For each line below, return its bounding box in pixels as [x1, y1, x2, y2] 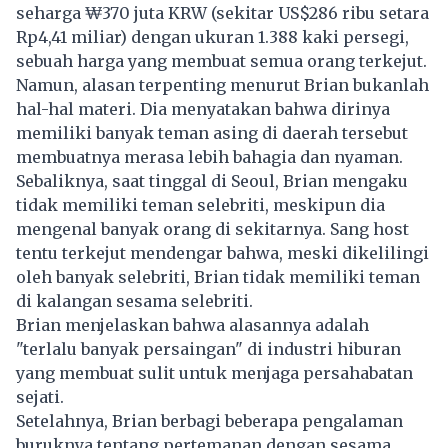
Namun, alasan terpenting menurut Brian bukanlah [16, 74, 429, 95]
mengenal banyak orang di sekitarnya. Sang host [16, 218, 409, 239]
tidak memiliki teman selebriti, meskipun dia [16, 194, 385, 215]
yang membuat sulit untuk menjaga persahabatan [16, 362, 413, 383]
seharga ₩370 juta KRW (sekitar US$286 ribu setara [16, 2, 429, 23]
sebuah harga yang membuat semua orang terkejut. [16, 50, 427, 71]
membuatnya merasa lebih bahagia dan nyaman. [16, 146, 403, 167]
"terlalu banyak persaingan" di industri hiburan [16, 338, 401, 359]
